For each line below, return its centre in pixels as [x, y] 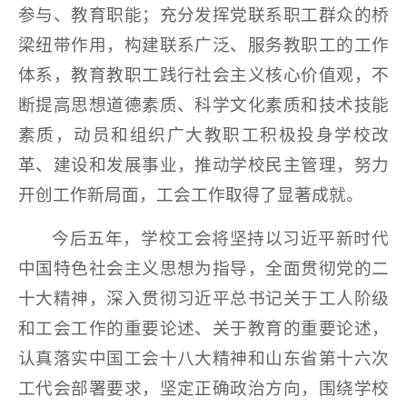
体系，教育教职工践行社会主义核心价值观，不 [203, 75]
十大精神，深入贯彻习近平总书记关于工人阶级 [203, 299]
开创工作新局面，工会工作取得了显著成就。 [191, 195]
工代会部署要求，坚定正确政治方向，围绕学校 [203, 389]
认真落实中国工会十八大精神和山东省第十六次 [203, 359]
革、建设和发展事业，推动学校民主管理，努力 [203, 165]
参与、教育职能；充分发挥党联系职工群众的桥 [203, 15]
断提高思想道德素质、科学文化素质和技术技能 [203, 105]
